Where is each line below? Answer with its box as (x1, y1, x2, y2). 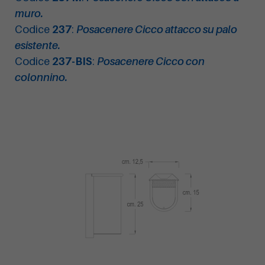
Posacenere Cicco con (97, 55, 205, 68)
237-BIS (52, 55, 92, 68)
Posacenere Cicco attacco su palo (76, 23, 237, 36)
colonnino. (15, 71, 67, 84)
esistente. (15, 39, 60, 52)
